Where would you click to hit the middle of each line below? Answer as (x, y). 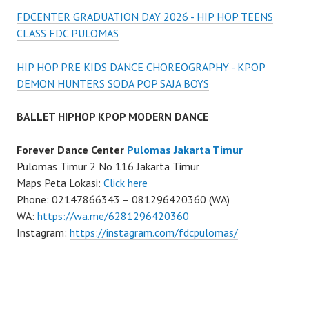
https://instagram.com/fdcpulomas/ (154, 233)
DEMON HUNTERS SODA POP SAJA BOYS (113, 84)
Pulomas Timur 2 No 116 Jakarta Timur (108, 167)
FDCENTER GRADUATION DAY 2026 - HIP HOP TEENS (145, 17)
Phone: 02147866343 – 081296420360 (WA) (123, 200)
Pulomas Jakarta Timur (185, 150)
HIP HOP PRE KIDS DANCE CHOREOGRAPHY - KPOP (141, 67)
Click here (126, 183)
